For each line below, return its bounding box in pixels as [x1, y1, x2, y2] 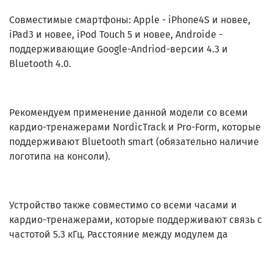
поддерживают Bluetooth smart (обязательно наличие [9, 135, 259, 147]
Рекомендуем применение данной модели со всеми [9, 106, 248, 118]
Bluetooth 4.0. [9, 57, 71, 69]
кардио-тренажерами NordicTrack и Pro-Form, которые [9, 121, 261, 133]
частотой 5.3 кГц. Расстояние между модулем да [9, 228, 228, 240]
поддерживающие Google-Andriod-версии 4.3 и [9, 43, 228, 55]
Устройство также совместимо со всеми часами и [9, 199, 237, 211]
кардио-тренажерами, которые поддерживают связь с [9, 213, 262, 225]
